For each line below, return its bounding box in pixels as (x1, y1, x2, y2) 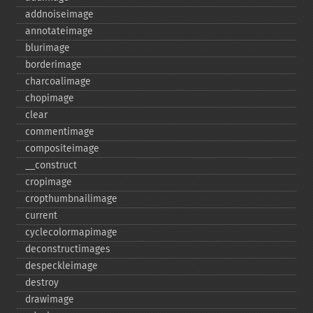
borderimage (25, 59, 82, 71)
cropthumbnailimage (25, 193, 117, 205)
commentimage (25, 126, 94, 138)
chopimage (25, 92, 74, 104)
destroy (25, 277, 59, 289)
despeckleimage (25, 260, 98, 272)
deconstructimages (25, 243, 110, 255)
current (25, 210, 57, 221)
